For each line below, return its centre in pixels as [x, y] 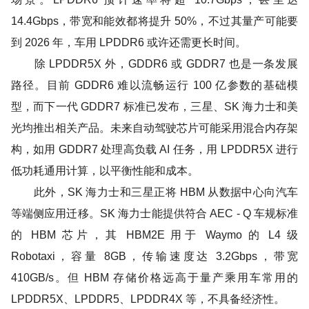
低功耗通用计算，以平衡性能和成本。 [104, 170]
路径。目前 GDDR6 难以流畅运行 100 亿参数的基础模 [154, 85]
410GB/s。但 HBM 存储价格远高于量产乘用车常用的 [154, 277]
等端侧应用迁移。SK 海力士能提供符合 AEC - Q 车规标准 [154, 213]
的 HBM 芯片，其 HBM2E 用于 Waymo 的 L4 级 [154, 235]
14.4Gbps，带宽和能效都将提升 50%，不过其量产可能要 [154, 21]
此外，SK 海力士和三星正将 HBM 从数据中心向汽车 [154, 192]
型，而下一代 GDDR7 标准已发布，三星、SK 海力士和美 [154, 106]
